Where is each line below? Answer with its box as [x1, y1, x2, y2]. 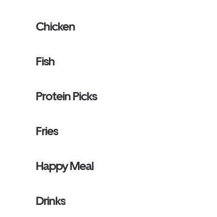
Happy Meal [36, 159, 94, 173]
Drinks [36, 194, 66, 208]
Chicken [36, 19, 76, 33]
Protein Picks [36, 89, 97, 103]
